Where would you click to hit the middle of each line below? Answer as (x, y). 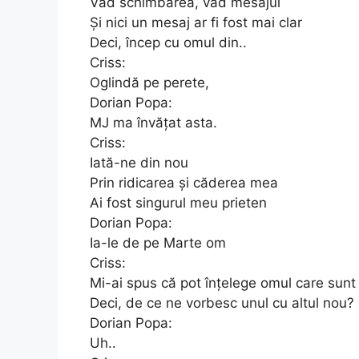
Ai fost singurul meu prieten (178, 202)
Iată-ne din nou (139, 162)
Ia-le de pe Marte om (158, 242)
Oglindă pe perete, (149, 82)
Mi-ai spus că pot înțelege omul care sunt (223, 282)
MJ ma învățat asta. (153, 122)
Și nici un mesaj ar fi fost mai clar (196, 22)
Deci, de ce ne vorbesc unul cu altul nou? (222, 303)
